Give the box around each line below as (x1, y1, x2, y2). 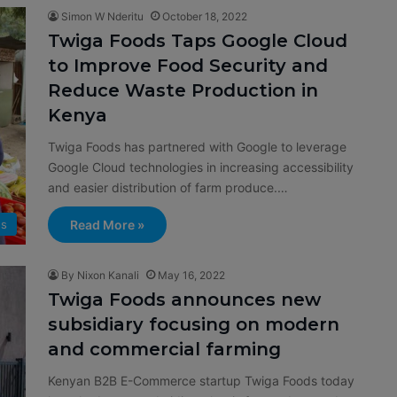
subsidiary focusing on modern (48, 314, 339, 336)
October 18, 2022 (162, 10, 247, 24)
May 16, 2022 (158, 269, 225, 283)
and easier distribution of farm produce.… (48, 180, 288, 196)
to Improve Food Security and (48, 55, 328, 77)
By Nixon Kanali (61, 269, 139, 283)
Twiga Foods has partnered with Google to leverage (48, 139, 346, 155)
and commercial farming (48, 339, 281, 361)
